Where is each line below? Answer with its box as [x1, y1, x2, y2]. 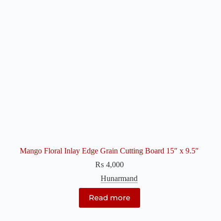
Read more [88, 193, 130, 203]
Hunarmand [101, 174, 138, 183]
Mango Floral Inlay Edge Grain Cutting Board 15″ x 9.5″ [20, 146, 199, 155]
